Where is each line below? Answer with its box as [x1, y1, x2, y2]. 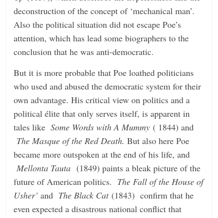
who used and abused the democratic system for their [14, 80, 201, 92]
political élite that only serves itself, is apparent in [14, 107, 190, 119]
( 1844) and [153, 121, 194, 133]
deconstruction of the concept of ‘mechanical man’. [14, 4, 195, 17]
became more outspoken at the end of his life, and [14, 148, 190, 160]
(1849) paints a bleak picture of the [73, 162, 201, 174]
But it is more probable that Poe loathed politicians [14, 66, 194, 78]
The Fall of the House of [117, 175, 204, 187]
